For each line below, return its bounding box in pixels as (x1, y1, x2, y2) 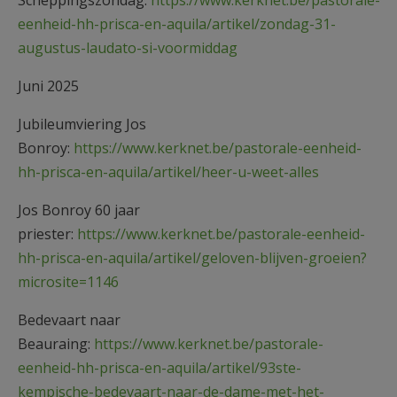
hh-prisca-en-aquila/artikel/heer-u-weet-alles (18, 161, 319, 182)
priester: (18, 223, 77, 244)
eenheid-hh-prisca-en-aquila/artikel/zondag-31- (18, 13, 336, 34)
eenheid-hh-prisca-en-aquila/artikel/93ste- (18, 357, 301, 378)
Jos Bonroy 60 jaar (18, 199, 140, 220)
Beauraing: (18, 333, 94, 354)
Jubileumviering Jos (18, 113, 146, 134)
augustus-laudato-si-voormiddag (18, 37, 237, 58)
